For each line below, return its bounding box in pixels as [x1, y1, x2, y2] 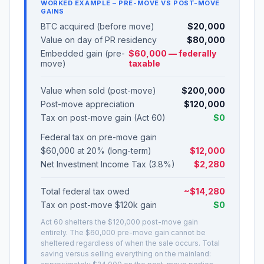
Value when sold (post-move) [41, 85, 156, 95]
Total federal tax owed [41, 186, 130, 196]
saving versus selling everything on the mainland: [41, 249, 211, 258]
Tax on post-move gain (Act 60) [41, 113, 166, 123]
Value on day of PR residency [41, 35, 157, 45]
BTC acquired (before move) [41, 21, 154, 31]
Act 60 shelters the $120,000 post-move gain [41, 217, 198, 226]
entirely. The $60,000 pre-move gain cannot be [41, 228, 206, 237]
